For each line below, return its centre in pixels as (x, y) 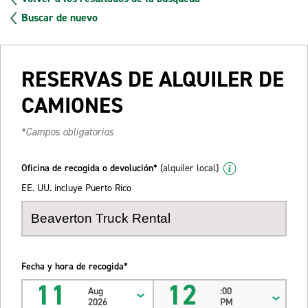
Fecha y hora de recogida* (75, 266)
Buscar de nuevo (59, 17)
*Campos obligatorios (67, 132)
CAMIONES (72, 105)
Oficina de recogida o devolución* (91, 168)
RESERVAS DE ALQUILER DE (153, 79)
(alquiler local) (189, 168)
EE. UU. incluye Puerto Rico (76, 188)
